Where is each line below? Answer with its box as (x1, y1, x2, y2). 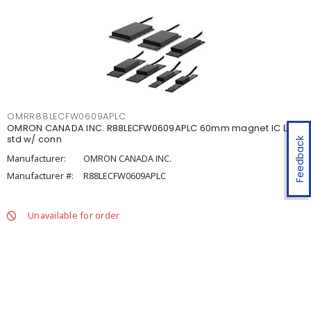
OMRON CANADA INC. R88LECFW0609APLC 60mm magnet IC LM (7, 122, 294, 134)
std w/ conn (7, 133, 62, 145)
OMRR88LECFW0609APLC (7, 110, 126, 122)
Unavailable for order (28, 209, 120, 221)
